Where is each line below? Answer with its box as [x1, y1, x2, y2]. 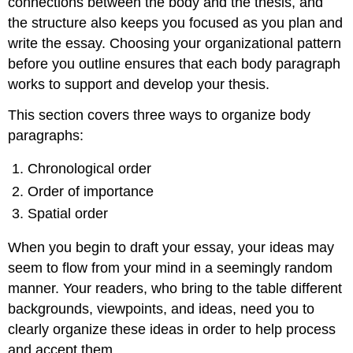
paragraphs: [8, 127, 84, 143]
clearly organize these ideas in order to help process [8, 321, 336, 337]
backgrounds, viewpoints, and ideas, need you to [8, 300, 315, 317]
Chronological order [28, 161, 152, 177]
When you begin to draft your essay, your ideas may [8, 239, 335, 255]
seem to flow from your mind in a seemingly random [8, 259, 333, 276]
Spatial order [28, 206, 109, 222]
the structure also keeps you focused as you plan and [8, 14, 344, 31]
